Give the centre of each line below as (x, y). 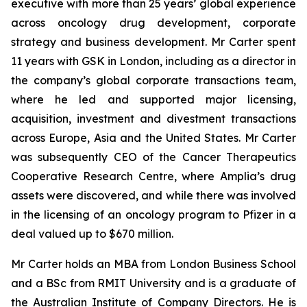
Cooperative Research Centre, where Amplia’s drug (153, 176)
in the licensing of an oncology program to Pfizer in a (153, 214)
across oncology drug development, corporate (153, 23)
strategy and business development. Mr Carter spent (153, 42)
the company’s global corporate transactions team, (153, 80)
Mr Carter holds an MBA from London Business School (153, 264)
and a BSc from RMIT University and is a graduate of (153, 283)
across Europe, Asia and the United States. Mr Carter (153, 138)
